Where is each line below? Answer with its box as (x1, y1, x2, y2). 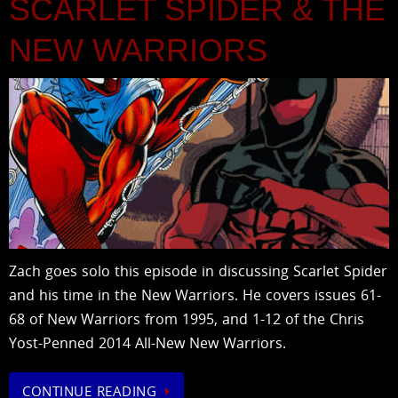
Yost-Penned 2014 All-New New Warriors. (9, 332, 286, 353)
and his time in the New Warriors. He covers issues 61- (9, 284, 381, 305)
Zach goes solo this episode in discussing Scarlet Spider (9, 260, 387, 281)
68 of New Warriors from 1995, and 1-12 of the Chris (9, 308, 364, 329)
